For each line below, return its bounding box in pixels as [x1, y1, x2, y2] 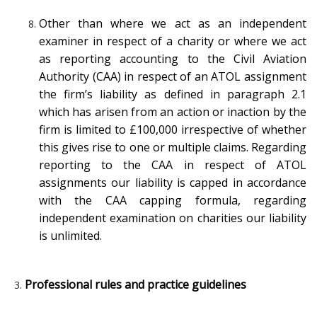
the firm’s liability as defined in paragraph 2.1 [39, 86, 306, 102]
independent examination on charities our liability [39, 209, 306, 226]
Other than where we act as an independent [39, 15, 306, 31]
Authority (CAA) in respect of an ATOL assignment [39, 68, 306, 84]
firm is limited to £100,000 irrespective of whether [39, 121, 306, 137]
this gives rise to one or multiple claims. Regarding [39, 139, 306, 155]
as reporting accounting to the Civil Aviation [39, 50, 306, 67]
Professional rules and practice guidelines [25, 276, 246, 292]
